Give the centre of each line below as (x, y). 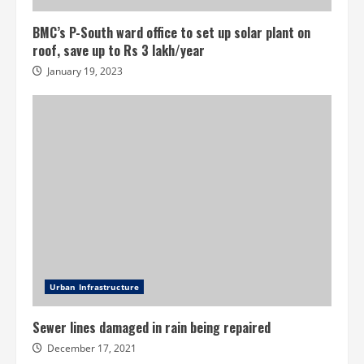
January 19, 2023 (85, 71)
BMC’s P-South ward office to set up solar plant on (171, 32)
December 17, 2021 (92, 348)
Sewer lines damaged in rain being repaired (152, 327)
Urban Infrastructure (94, 286)
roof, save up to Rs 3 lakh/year (119, 50)
